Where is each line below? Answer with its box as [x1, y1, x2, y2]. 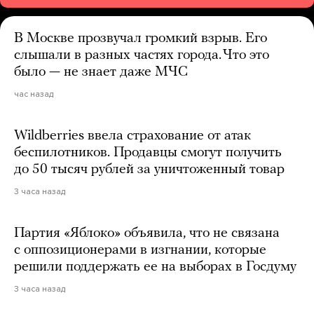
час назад [14, 88, 53, 99]
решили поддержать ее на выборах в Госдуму [14, 259, 296, 274]
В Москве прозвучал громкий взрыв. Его [14, 31, 267, 46]
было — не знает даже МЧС [14, 64, 188, 79]
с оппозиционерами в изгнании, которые [14, 243, 266, 257]
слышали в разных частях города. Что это [14, 48, 269, 62]
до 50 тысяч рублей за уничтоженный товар [14, 162, 285, 177]
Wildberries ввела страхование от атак [14, 128, 251, 143]
